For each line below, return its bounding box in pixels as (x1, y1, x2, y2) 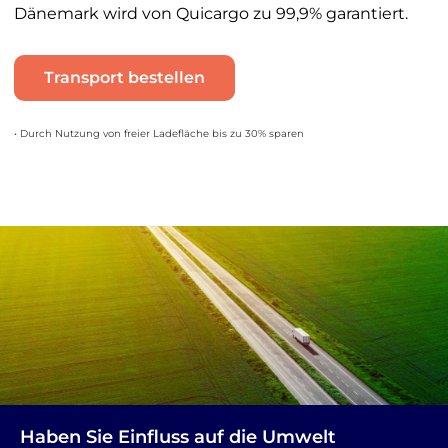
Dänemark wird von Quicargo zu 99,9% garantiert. (13, 4, 408, 23)
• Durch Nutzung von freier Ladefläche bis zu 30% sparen (13, 126, 304, 140)
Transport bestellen (43, 68, 205, 88)
